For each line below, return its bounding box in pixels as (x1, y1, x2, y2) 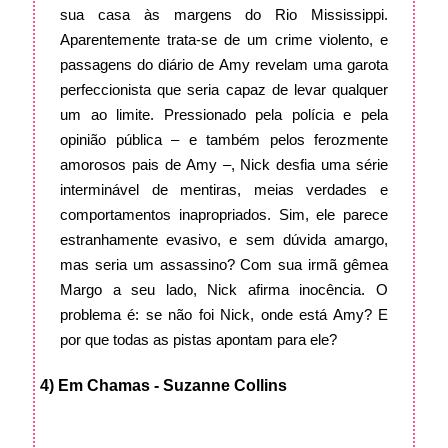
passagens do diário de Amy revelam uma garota (60, 56, 388, 74)
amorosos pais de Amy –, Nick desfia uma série (60, 156, 388, 174)
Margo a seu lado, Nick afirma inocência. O (60, 281, 388, 299)
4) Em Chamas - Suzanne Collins (40, 377, 287, 395)
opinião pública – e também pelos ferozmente (60, 131, 388, 149)
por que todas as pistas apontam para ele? (60, 331, 337, 349)
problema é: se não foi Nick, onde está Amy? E (60, 306, 388, 324)
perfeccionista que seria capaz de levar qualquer (60, 81, 388, 99)
